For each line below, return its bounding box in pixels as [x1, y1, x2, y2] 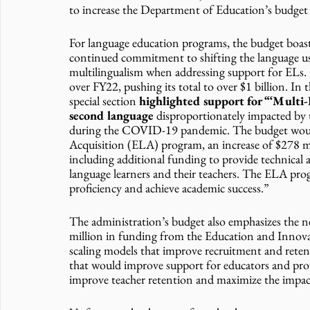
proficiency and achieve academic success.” [69, 180, 269, 197]
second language [69, 107, 156, 124]
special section [69, 93, 136, 109]
